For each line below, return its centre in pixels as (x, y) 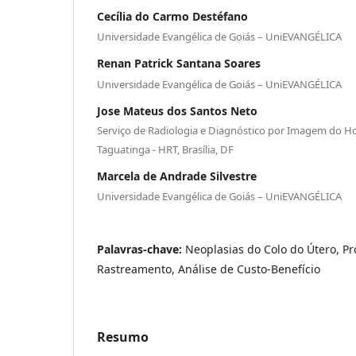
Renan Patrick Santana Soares (179, 64)
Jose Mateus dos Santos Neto (177, 110)
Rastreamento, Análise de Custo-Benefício (209, 269)
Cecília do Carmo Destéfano (172, 16)
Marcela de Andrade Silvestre (177, 176)
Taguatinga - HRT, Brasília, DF (165, 149)
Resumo (123, 337)
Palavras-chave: (141, 250)
